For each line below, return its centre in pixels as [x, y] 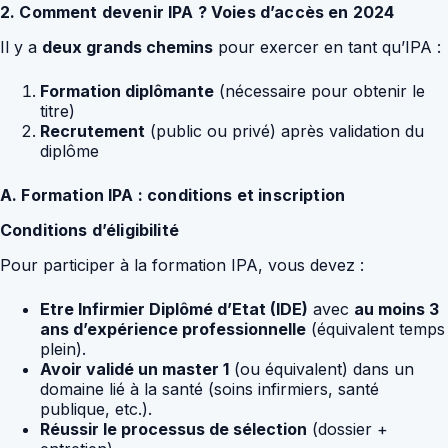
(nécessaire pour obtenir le [319, 90]
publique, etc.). [96, 408]
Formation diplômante [127, 90]
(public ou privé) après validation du [284, 130]
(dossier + [347, 428]
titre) [57, 110]
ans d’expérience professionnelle [173, 328]
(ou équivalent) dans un [321, 368]
